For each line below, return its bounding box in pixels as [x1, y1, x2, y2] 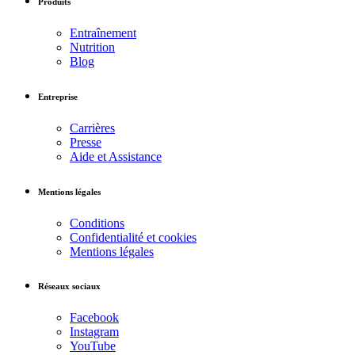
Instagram [70, 325, 119, 339]
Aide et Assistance [70, 149, 162, 163]
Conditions [70, 216, 124, 230]
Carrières [70, 120, 115, 135]
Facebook [70, 311, 119, 325]
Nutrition [70, 40, 115, 54]
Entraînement [70, 25, 136, 40]
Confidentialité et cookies [70, 230, 197, 244]
